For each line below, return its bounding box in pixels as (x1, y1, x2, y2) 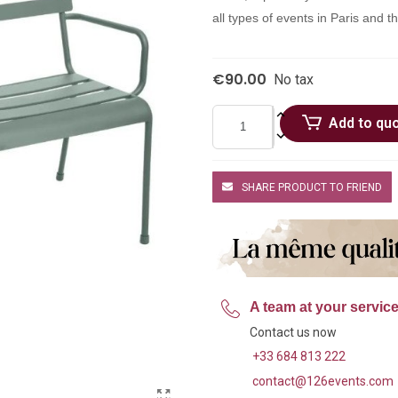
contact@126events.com (252, 373, 394, 388)
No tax (274, 70, 314, 88)
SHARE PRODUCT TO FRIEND (242, 180, 382, 194)
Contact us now (250, 324, 337, 339)
